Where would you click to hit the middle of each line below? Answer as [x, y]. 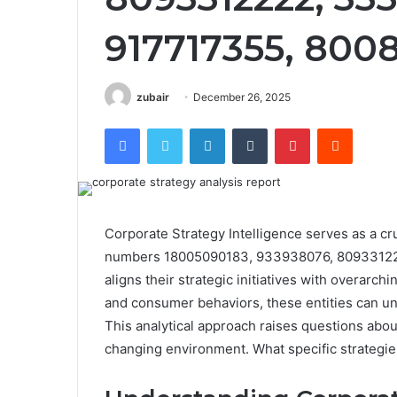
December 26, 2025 [242, 97]
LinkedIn [247, 128]
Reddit [370, 128]
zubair [153, 97]
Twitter [201, 128]
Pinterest [335, 128]
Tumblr [285, 128]
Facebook [166, 128]
